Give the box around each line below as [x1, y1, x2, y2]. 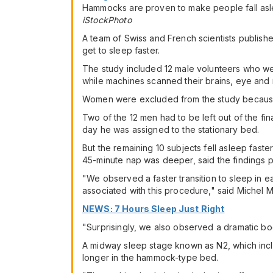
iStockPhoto [82, 15, 132, 26]
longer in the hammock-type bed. [82, 252, 219, 263]
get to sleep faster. [82, 45, 160, 56]
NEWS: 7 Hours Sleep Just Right [82, 204, 225, 214]
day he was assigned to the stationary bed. [82, 124, 260, 135]
